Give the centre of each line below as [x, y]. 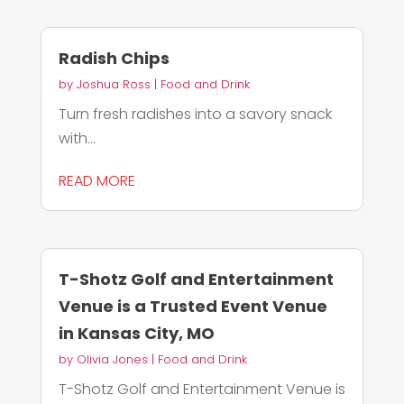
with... [77, 138]
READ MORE [96, 180]
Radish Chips [114, 58]
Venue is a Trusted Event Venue [193, 306]
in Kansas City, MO [136, 333]
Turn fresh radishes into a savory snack [195, 114]
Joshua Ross [113, 84]
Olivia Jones [112, 359]
